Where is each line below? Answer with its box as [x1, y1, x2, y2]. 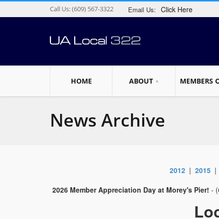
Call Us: [50, 4, 70, 13]
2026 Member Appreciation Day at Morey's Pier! [52, 185, 209, 195]
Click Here [161, 4, 193, 14]
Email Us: [128, 5, 156, 14]
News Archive [50, 108, 165, 132]
